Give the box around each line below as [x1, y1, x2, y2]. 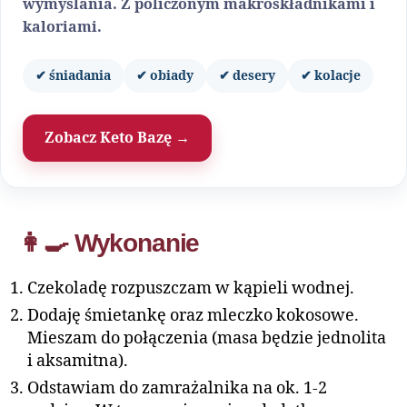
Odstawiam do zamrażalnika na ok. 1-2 [27, 378, 327, 399]
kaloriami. [23, 18, 102, 36]
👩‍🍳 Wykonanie [18, 229, 200, 257]
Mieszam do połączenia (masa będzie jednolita [27, 328, 386, 349]
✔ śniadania [35, 68, 111, 84]
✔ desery [219, 68, 275, 84]
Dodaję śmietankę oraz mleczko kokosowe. [27, 305, 359, 326]
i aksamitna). [27, 351, 132, 372]
